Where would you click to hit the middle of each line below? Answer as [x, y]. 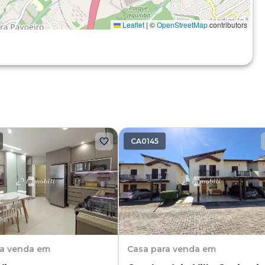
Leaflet [132, 25]
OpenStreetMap [182, 25]
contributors [227, 25]
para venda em [183, 249]
